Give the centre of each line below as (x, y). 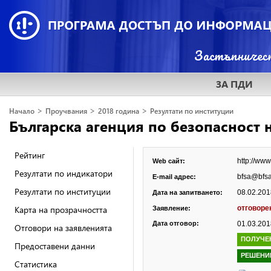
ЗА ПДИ (234, 84)
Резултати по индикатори (64, 173)
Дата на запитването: (188, 192)
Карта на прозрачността (61, 210)
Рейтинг (30, 155)
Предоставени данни (55, 246)
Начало (22, 111)
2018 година (119, 111)
